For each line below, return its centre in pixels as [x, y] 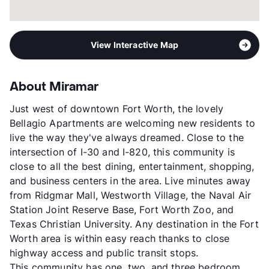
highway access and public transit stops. [104, 253]
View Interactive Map [134, 45]
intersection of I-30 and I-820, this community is [122, 152]
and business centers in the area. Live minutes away [130, 181]
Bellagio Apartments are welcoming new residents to [133, 123]
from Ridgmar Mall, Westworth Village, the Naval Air [131, 195]
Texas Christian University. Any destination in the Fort [134, 224]
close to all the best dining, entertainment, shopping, [132, 167]
